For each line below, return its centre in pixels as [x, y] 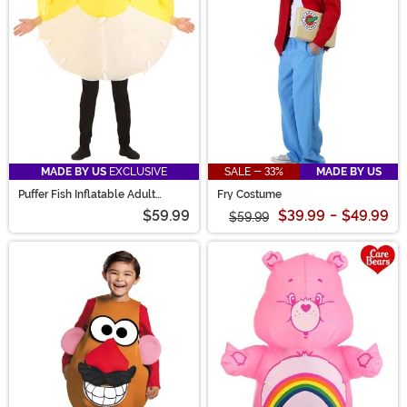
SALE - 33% [254, 172]
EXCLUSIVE [137, 172]
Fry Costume [249, 195]
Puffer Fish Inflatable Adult [87, 195]
